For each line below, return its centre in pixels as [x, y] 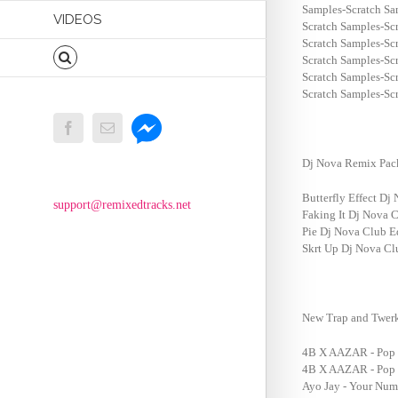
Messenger [161, 119]
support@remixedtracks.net [122, 204]
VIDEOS [77, 19]
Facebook [102, 127]
